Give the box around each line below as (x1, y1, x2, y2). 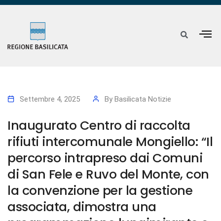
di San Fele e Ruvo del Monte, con (7, 165, 209, 184)
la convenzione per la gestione (7, 182, 192, 200)
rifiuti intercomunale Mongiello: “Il (7, 133, 213, 151)
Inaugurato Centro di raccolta (7, 116, 190, 135)
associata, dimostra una (7, 198, 156, 216)
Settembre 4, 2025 (20, 95, 80, 104)
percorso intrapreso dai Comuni (7, 149, 202, 167)
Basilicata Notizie (114, 95, 171, 104)
